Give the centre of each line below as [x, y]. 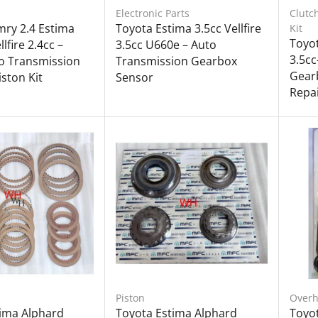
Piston [131, 297]
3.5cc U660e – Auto [166, 44]
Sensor [135, 77]
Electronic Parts [153, 13]
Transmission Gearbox [177, 61]
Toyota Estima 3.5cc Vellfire [189, 28]
